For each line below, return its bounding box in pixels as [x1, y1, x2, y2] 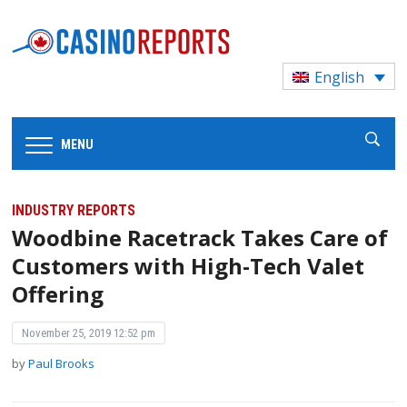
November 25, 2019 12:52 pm [22, 326, 156, 341]
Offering [12, 279, 104, 310]
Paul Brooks [28, 355, 95, 372]
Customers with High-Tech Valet [12, 251, 365, 282]
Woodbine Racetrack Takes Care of [12, 223, 389, 253]
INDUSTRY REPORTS [12, 202, 136, 220]
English [314, 67, 365, 88]
